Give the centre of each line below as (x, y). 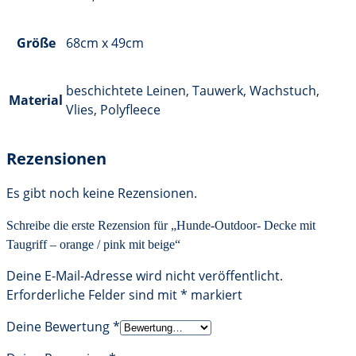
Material (36, 101)
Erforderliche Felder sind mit (93, 294)
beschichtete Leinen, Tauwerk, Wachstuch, (193, 91)
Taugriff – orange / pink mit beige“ (93, 244)
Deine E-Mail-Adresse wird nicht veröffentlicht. (145, 275)
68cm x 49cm (105, 43)
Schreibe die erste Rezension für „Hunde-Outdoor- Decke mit (161, 225)
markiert (215, 294)
